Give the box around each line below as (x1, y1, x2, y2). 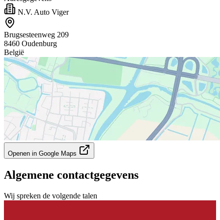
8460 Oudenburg (4, 39, 57, 48)
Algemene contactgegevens (4, 168, 138, 181)
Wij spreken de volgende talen (4, 191, 97, 200)
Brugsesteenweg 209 (4, 30, 69, 39)
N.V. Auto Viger (16, 7, 69, 16)
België (4, 48, 24, 56)
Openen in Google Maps (8, 149, 79, 157)
